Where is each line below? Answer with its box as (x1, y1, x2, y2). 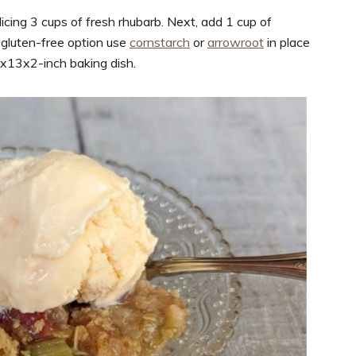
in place (264, 33, 310, 50)
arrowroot (207, 33, 264, 50)
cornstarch (130, 33, 190, 50)
